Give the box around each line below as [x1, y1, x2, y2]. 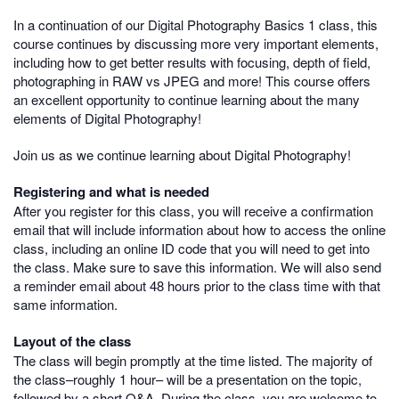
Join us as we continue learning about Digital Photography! [13, 145, 351, 165]
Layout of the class [13, 331, 131, 352]
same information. [13, 295, 118, 314]
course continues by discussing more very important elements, [13, 34, 379, 53]
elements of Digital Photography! [13, 109, 201, 128]
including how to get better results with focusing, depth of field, [13, 53, 370, 72]
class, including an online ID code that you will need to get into [13, 239, 370, 258]
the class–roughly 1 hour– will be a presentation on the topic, [13, 370, 362, 389]
